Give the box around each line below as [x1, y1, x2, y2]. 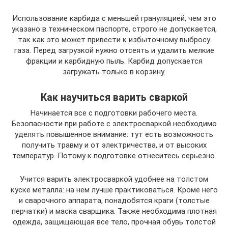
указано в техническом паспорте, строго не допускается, [11, 24, 217, 34]
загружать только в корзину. [63, 67, 165, 76]
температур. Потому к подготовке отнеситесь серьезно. [12, 151, 216, 160]
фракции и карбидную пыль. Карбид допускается [25, 56, 203, 66]
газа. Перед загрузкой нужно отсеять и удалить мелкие [14, 45, 214, 55]
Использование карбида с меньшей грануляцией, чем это [12, 13, 216, 23]
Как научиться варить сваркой [40, 91, 188, 103]
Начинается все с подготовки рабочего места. [31, 108, 197, 118]
